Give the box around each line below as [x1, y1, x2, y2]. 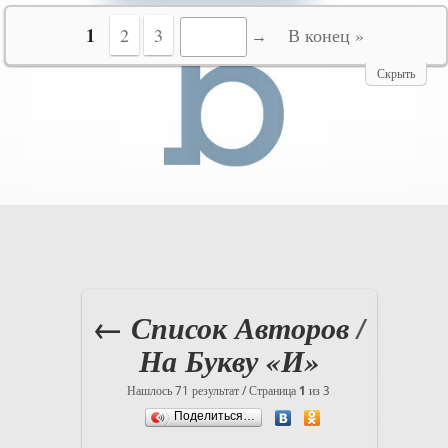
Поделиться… [174, 409, 256, 423]
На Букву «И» [138, 340, 319, 382]
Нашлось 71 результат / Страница [127, 384, 300, 398]
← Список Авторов [92, 307, 349, 349]
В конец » [288, 23, 365, 47]
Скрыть [376, 67, 415, 81]
